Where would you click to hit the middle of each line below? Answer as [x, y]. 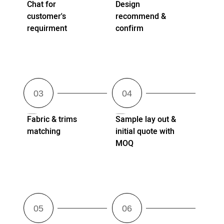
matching [44, 131]
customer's [47, 17]
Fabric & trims [52, 119]
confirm [129, 29]
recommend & [140, 17]
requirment [47, 29]
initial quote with [145, 131]
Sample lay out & [145, 119]
